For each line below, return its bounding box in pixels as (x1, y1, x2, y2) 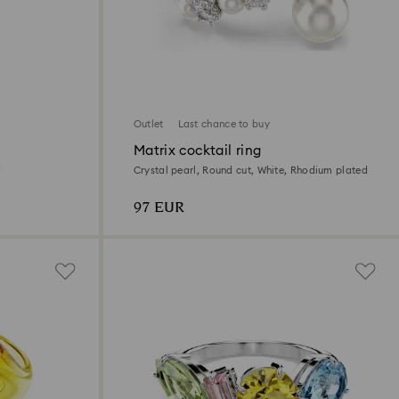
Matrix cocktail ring (133, 144, 262, 159)
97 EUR (133, 197, 184, 220)
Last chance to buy (177, 119, 270, 130)
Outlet (133, 119, 164, 130)
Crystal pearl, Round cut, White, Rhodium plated (133, 166, 368, 176)
